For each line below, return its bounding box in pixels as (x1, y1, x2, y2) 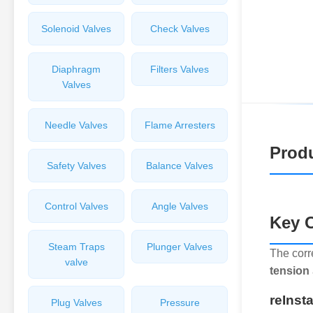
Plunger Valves (147, 241, 212, 252)
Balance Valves (146, 160, 213, 171)
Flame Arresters (144, 119, 215, 131)
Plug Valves (50, 297, 102, 308)
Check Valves (150, 23, 210, 34)
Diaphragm (52, 64, 101, 75)
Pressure (159, 297, 200, 308)
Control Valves (44, 201, 108, 212)
